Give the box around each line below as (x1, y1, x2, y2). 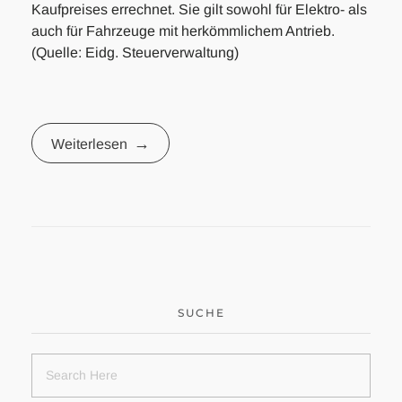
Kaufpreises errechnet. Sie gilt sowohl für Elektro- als (31, 2, 367, 18)
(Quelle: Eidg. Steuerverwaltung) (31, 45, 239, 61)
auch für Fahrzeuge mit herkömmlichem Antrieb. (31, 23, 335, 39)
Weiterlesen (50, 135, 127, 152)
